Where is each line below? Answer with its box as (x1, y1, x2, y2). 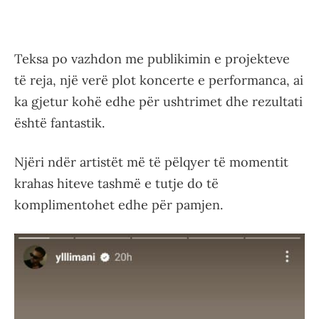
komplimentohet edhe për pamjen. (14, 197, 223, 213)
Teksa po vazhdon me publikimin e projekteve (14, 51, 290, 67)
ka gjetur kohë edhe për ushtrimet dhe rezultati (14, 93, 303, 110)
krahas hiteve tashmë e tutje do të (14, 175, 219, 192)
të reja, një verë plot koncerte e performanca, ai (14, 72, 303, 88)
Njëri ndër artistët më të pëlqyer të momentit (14, 154, 288, 170)
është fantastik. (14, 115, 105, 131)
